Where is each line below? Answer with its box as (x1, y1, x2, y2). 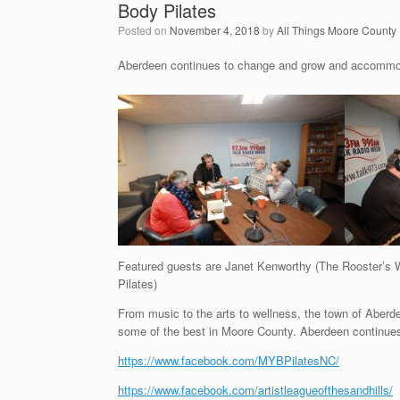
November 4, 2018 (170, 21, 260, 37)
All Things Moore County (277, 21, 396, 37)
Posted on (125, 21, 170, 37)
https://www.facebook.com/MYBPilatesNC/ (118, 352, 339, 370)
